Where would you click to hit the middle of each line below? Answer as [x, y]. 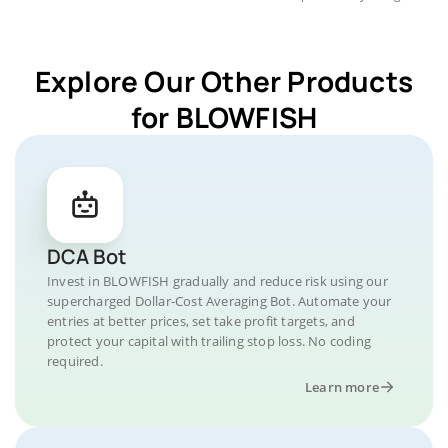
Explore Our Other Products [224, 81]
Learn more [342, 387]
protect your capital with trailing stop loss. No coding [209, 341]
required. [75, 361]
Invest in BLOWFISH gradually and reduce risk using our [217, 281]
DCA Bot [86, 256]
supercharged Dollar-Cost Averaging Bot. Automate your [219, 301]
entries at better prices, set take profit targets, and [201, 321]
